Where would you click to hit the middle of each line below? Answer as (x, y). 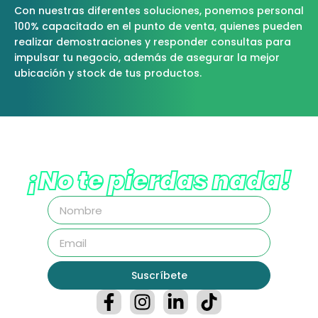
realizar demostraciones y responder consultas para (153, 42)
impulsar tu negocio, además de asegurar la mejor (147, 58)
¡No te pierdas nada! (159, 181)
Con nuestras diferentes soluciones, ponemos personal (159, 11)
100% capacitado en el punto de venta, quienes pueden (158, 27)
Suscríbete (159, 275)
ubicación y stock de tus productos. (108, 73)
